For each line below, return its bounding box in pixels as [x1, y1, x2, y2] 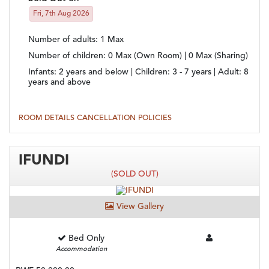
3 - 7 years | [172, 67, 218, 76]
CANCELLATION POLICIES [77, 113, 172, 122]
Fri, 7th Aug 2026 [33, 10, 89, 17]
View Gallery [114, 202, 164, 211]
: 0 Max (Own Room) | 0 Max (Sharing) [103, 51, 248, 60]
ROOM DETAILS [19, 113, 77, 122]
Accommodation [55, 246, 107, 253]
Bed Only [68, 234, 105, 243]
